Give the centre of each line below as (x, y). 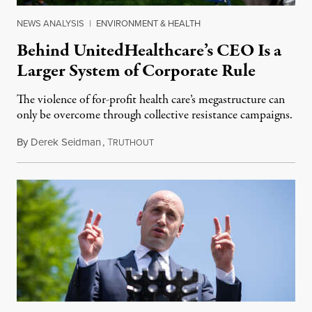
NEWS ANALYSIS (50, 23)
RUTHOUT (133, 143)
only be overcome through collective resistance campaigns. (155, 116)
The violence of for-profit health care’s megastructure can (151, 100)
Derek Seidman (66, 142)
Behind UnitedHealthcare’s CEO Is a (149, 51)
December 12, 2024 (194, 142)
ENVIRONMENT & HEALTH (148, 23)
